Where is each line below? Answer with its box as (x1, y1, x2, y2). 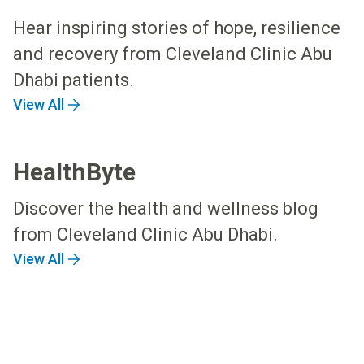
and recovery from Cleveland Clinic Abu (13, 43, 332, 64)
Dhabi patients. (13, 69, 134, 90)
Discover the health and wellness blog (13, 197, 318, 219)
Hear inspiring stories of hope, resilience (13, 17, 340, 38)
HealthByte (13, 157, 136, 186)
